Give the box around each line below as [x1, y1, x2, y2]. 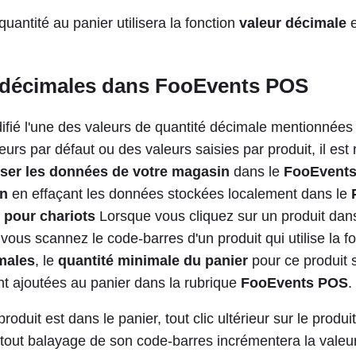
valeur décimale [239, 14, 346, 31]
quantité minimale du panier [58, 252, 248, 269]
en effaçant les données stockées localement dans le [8, 185, 351, 202]
